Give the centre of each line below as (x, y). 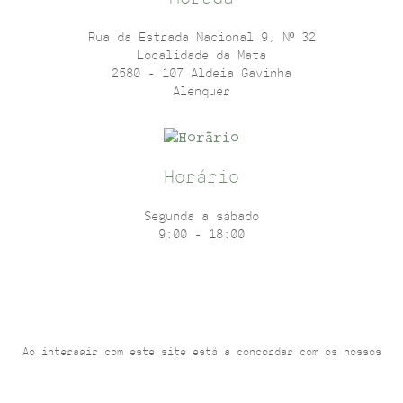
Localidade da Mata (201, 56)
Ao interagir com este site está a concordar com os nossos (201, 352)
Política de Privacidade (264, 366)
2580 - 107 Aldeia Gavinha (201, 74)
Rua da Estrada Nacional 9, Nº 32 (201, 38)
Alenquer (201, 92)
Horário (201, 177)
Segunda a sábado (201, 217)
